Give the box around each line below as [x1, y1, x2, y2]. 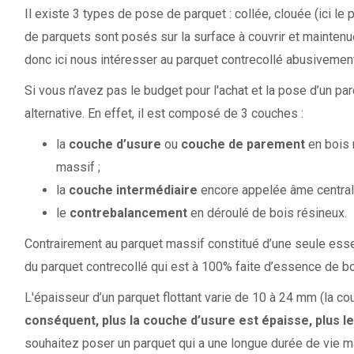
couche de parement [180, 137, 305, 153]
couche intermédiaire [68, 183, 198, 198]
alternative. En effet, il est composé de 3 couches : [24, 106, 303, 122]
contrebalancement [69, 205, 187, 221]
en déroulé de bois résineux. [186, 205, 347, 221]
